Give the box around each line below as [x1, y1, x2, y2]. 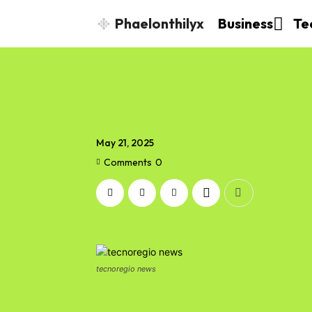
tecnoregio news [96, 264, 156, 274]
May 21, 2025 [96, 136, 154, 150]
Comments [104, 155, 152, 169]
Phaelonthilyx [115, 15, 204, 32]
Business [218, 15, 273, 32]
